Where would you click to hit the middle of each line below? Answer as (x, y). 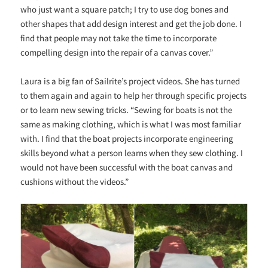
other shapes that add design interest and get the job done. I (131, 24)
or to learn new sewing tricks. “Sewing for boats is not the (127, 110)
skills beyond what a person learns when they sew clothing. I (132, 153)
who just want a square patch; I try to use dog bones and (125, 10)
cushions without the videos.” (75, 182)
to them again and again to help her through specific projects (134, 96)
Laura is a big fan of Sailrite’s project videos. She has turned (130, 81)
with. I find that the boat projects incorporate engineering (127, 139)
